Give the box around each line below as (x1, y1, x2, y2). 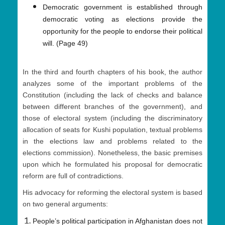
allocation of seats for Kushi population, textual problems (23, 126, 202, 134)
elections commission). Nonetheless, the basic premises (23, 149, 202, 157)
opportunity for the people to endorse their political (43, 27, 202, 36)
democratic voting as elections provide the (43, 15, 202, 24)
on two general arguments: (23, 200, 108, 208)
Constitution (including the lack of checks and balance (23, 91, 202, 99)
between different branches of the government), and (23, 102, 202, 111)
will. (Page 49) (43, 39, 88, 48)
